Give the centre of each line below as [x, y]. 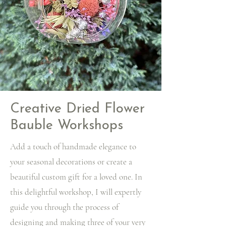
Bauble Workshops [67, 126]
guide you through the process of [64, 207]
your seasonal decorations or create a [71, 162]
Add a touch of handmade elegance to [73, 147]
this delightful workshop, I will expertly [76, 192]
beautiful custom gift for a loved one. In [76, 177]
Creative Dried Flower [77, 109]
